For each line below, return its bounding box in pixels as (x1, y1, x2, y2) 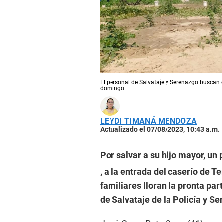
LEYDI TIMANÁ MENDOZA (100, 116, 197, 126)
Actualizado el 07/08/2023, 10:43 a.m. (100, 125, 220, 134)
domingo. (100, 85, 126, 92)
